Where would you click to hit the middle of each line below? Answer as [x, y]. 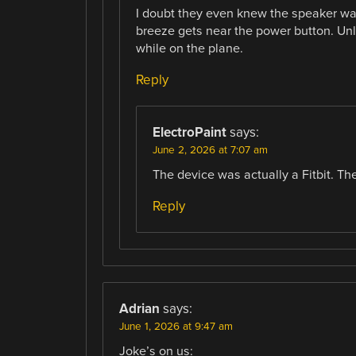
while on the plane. [189, 49]
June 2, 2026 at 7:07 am [210, 151]
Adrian [139, 309]
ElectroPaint [189, 133]
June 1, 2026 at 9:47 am [176, 327]
